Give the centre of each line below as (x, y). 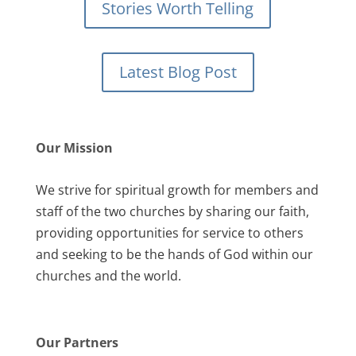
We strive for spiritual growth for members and (177, 190)
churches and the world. (108, 276)
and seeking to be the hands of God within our (174, 254)
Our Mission (74, 148)
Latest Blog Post (178, 72)
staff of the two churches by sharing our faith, (172, 211)
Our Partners (77, 342)
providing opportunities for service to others (169, 233)
